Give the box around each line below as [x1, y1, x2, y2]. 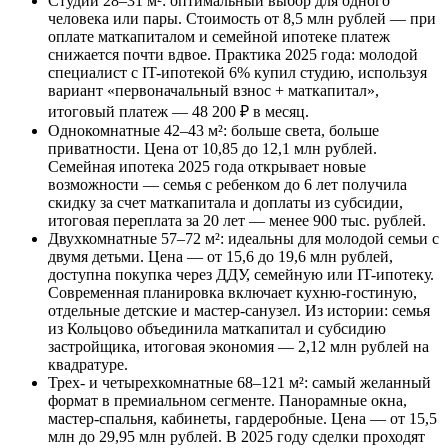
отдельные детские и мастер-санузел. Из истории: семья [48, 301, 430, 319]
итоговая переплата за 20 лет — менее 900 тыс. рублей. [48, 211, 426, 229]
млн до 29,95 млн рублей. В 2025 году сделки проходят [48, 427, 425, 445]
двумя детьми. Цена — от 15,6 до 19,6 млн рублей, [48, 247, 393, 265]
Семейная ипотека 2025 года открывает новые [48, 157, 366, 175]
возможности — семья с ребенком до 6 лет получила [48, 175, 407, 193]
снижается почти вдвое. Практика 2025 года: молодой [48, 45, 418, 63]
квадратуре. [48, 355, 128, 373]
